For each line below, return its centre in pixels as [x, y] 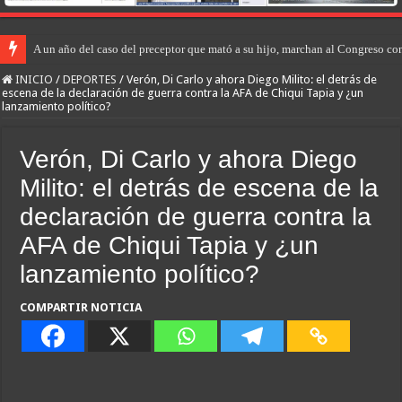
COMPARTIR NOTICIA [81, 307]
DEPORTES [90, 79]
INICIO [33, 79]
